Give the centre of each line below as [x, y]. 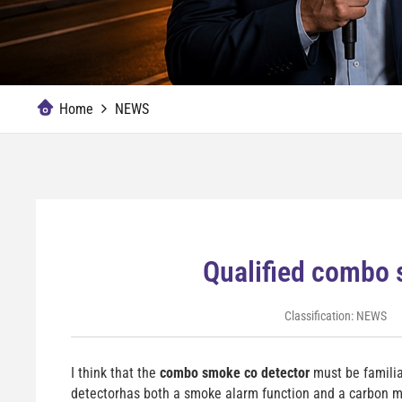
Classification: [320, 316]
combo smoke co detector [234, 373]
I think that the [115, 373]
